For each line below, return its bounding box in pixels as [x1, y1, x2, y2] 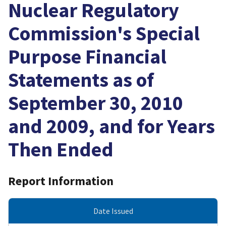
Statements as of [8, 67, 154, 92]
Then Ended [8, 136, 114, 162]
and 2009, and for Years [8, 113, 215, 139]
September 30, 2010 [8, 90, 183, 116]
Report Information [8, 173, 114, 189]
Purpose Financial [8, 43, 166, 69]
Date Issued [93, 206, 133, 216]
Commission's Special [8, 20, 200, 46]
